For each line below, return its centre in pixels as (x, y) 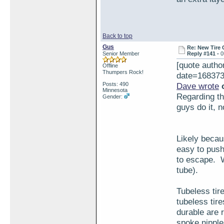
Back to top (117, 36)
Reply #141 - (204, 53)
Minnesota (115, 90)
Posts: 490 (115, 84)
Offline (110, 65)
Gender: (113, 96)
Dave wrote (198, 86)
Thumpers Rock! (123, 72)
